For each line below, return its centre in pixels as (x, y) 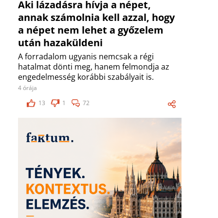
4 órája (27, 88)
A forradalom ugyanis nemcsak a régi (86, 57)
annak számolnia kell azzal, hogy (96, 18)
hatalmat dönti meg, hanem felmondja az (94, 67)
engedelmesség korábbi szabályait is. (86, 77)
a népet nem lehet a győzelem (91, 30)
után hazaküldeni (60, 43)
